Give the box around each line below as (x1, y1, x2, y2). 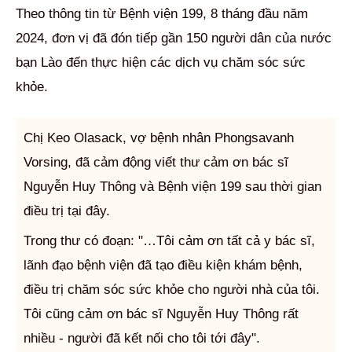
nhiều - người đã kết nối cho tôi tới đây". (24, 330, 260, 346)
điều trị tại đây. (24, 203, 110, 218)
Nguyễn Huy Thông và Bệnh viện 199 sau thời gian (24, 178, 321, 194)
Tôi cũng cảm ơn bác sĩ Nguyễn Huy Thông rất (24, 306, 299, 321)
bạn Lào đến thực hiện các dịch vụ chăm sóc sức (16, 54, 306, 70)
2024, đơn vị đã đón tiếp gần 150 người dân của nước (16, 30, 332, 46)
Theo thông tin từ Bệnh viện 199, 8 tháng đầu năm (16, 5, 308, 21)
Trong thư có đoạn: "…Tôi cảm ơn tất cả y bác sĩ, (24, 233, 315, 248)
